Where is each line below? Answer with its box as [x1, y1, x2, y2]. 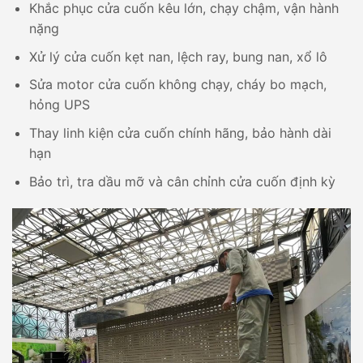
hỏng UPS [28, 96, 90, 113]
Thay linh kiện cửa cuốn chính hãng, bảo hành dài [28, 124, 331, 141]
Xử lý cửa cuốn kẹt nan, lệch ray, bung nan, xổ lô [28, 48, 327, 65]
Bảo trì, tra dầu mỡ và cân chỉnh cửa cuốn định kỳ [28, 173, 335, 190]
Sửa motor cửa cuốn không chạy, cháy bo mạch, [28, 76, 327, 93]
